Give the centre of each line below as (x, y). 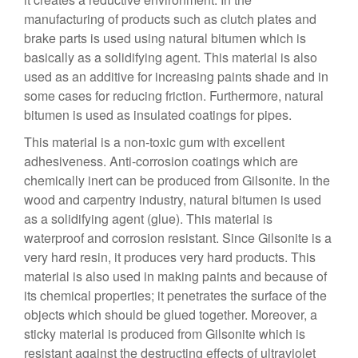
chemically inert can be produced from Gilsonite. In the (177, 180)
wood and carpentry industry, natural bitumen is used (173, 199)
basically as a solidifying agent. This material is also (171, 57)
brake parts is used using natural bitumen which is (165, 38)
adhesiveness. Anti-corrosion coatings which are (161, 161)
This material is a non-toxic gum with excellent (154, 142)
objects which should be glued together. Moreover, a (171, 314)
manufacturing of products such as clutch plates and (170, 19)
